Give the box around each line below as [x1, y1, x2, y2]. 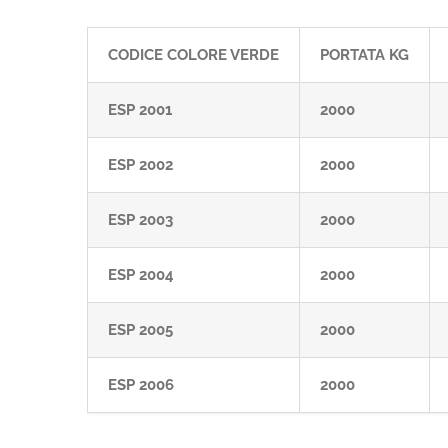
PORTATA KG [320, 46, 409, 64]
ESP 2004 [108, 266, 174, 284]
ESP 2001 [108, 101, 172, 119]
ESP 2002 [108, 156, 173, 174]
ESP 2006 [108, 376, 174, 394]
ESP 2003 [108, 211, 173, 229]
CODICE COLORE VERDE [108, 46, 279, 64]
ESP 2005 [108, 321, 173, 339]
